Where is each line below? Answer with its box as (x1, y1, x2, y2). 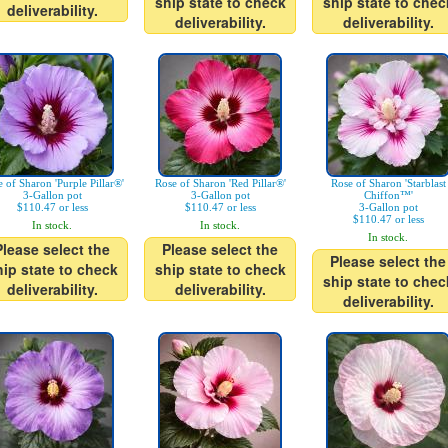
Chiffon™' (363, 189, 413, 202)
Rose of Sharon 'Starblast (330, 177, 446, 190)
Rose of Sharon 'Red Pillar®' (154, 177, 286, 190)
